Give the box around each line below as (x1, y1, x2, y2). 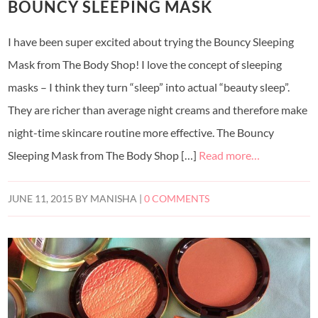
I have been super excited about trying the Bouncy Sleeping (8, 34, 295, 48)
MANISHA (90, 192, 138, 204)
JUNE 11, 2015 (8, 192, 74, 204)
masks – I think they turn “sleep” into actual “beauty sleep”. (8, 79, 290, 94)
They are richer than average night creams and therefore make (8, 102, 308, 116)
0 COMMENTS (144, 192, 210, 204)
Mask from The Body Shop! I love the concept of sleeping (8, 57, 283, 71)
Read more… (199, 148, 261, 162)
